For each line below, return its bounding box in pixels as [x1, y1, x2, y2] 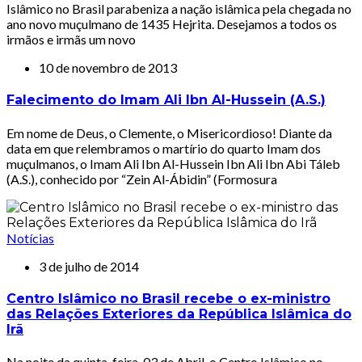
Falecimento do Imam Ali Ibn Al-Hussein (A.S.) [6, 92, 326, 108]
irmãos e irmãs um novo [6, 32, 136, 47]
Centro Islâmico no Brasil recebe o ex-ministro [6, 290, 330, 306]
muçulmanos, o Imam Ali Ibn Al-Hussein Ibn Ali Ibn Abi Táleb [6, 155, 340, 171]
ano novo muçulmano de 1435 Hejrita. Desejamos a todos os [6, 16, 337, 32]
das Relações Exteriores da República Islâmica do [6, 305, 351, 322]
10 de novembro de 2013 [39, 60, 177, 75]
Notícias [6, 229, 54, 246]
